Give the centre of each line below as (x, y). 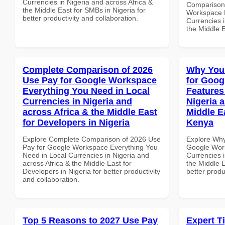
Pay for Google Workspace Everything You (90, 147)
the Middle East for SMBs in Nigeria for (84, 10)
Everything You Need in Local (86, 91)
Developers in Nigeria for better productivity (91, 171)
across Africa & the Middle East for (77, 163)
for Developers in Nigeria (76, 122)
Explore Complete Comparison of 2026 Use (92, 139)
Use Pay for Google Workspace (90, 80)
